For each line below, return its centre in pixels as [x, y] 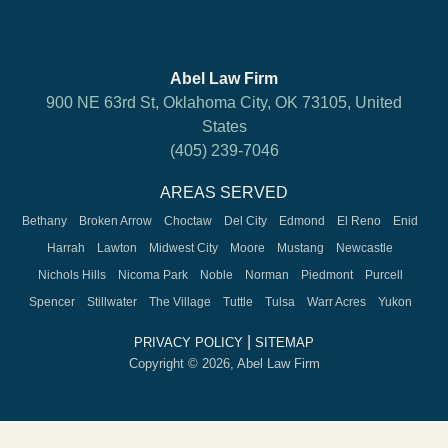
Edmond [302, 220]
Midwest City [183, 247]
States [224, 126]
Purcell [383, 274]
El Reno [359, 220]
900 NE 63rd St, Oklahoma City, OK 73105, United [224, 102]
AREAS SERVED [224, 192]
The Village [179, 301]
